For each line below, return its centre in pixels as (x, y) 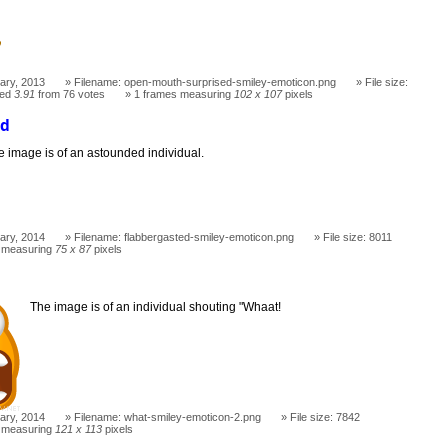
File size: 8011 (358, 236)
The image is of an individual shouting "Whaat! (156, 307)
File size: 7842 (325, 417)
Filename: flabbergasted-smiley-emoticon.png (184, 236)
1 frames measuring (184, 93)
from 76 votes (70, 93)
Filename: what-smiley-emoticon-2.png (168, 417)
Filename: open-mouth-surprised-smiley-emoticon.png (205, 81)
